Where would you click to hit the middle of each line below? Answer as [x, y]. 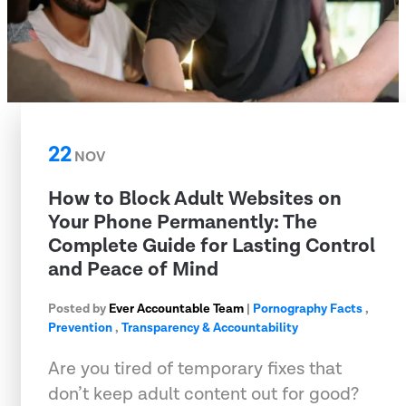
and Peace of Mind [133, 269]
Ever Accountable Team [176, 309]
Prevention [80, 328]
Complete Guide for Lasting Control [212, 246]
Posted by [78, 309]
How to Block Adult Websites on [195, 198]
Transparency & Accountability [210, 328]
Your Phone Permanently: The [183, 222]
